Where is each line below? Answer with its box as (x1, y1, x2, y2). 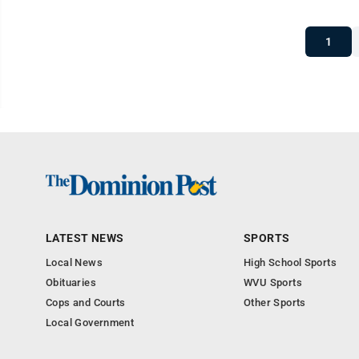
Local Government (46, 317, 135, 329)
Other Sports (244, 296, 306, 309)
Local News (46, 256, 103, 268)
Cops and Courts (46, 296, 126, 309)
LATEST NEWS (46, 232, 124, 244)
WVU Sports (244, 276, 302, 288)
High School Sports (244, 256, 337, 268)
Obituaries (46, 276, 96, 288)
